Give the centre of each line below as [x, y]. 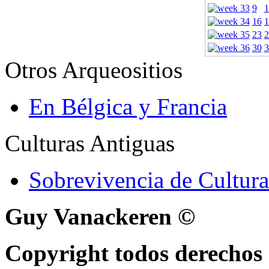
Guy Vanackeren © [100, 217]
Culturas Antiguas [90, 144]
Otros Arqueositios [94, 70]
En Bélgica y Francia [128, 107]
